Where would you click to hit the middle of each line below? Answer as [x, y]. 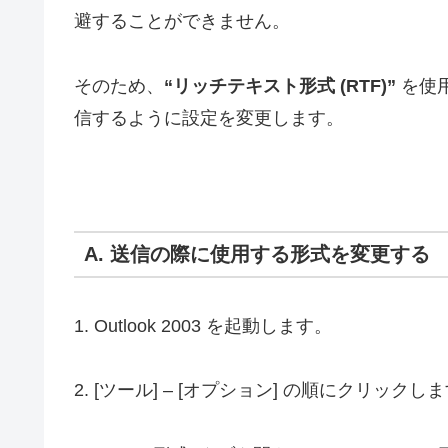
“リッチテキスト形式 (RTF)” [280, 85]
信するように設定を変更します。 [209, 117]
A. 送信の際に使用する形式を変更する [257, 253]
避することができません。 [182, 21]
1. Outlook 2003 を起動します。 [203, 325]
